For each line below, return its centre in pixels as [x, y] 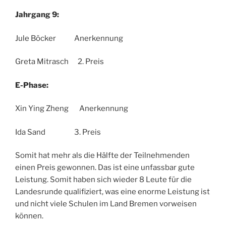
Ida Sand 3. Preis [58, 132]
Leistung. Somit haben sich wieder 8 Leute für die [103, 180]
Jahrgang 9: [37, 15]
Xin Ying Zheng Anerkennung [72, 109]
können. [29, 216]
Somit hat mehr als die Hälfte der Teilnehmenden [102, 156]
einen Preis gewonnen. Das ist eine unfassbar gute [105, 168]
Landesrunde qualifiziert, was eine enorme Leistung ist [112, 192]
